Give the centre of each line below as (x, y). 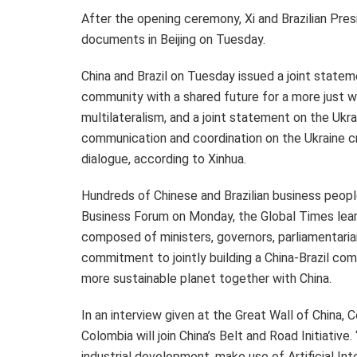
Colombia (107, 335)
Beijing (178, 39)
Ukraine (325, 138)
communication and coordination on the (193, 138)
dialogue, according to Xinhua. (164, 159)
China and (109, 76)
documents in (121, 39)
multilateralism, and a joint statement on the (207, 117)
